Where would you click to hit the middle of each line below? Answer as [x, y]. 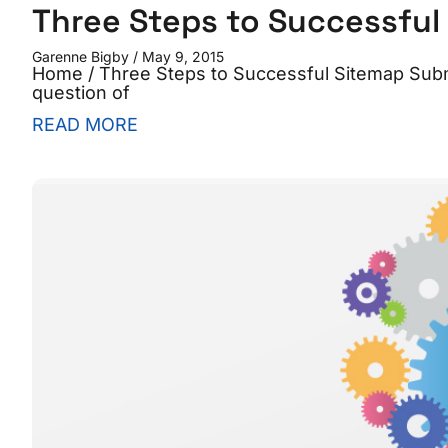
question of [81, 92]
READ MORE [85, 124]
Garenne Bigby [82, 56]
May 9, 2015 [181, 56]
